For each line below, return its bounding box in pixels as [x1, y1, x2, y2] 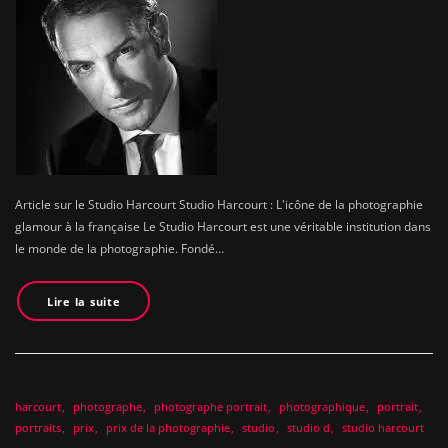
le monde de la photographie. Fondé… [15, 240, 224, 258]
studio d [287, 419, 330, 435]
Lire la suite [46, 293, 121, 309]
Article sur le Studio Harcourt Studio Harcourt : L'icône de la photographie [15, 196, 423, 214]
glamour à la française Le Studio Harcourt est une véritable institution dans [15, 218, 431, 236]
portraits [15, 419, 61, 435]
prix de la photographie [106, 419, 230, 435]
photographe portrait [154, 398, 267, 414]
